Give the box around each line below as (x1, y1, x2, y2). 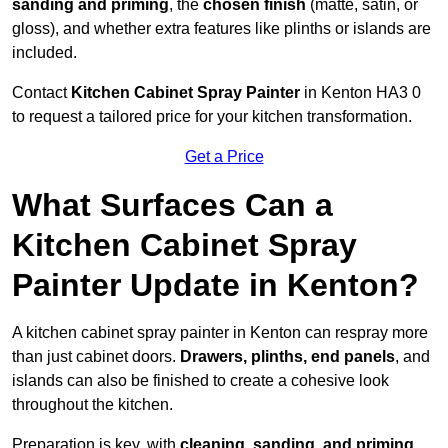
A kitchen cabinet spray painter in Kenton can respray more (12, 324, 428, 342)
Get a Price (184, 148, 264, 166)
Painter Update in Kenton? (12, 267, 419, 304)
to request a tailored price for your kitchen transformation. (12, 108, 412, 126)
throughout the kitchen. (12, 396, 173, 414)
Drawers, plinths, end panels (180, 348, 395, 366)
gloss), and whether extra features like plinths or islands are (12, 20, 431, 38)
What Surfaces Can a (12, 187, 333, 224)
